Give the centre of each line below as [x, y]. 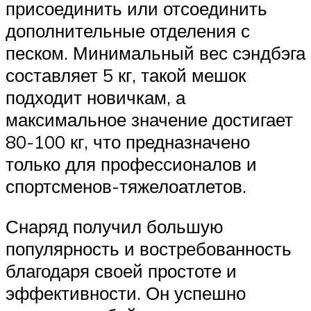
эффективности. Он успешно [126, 293]
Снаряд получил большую [115, 226]
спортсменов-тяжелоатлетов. [126, 186]
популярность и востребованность [149, 248]
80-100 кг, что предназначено [128, 142]
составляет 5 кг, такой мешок [126, 75]
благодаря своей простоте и [121, 270]
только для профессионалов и [131, 164]
